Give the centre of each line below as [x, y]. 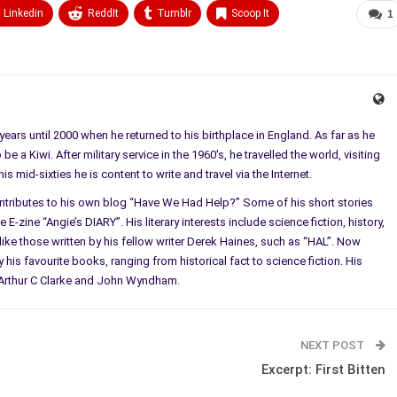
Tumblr [174, 13]
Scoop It [250, 13]
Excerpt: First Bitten [323, 369]
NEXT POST [334, 345]
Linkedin [23, 13]
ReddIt [103, 13]
